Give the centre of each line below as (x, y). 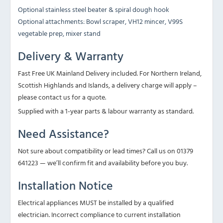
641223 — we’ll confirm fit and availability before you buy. (103, 163)
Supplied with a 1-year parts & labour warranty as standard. (106, 111)
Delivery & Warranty (71, 56)
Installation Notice (65, 185)
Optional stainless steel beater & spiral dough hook (94, 9)
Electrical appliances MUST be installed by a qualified (96, 203)
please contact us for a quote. (62, 97)
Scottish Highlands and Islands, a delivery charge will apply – (108, 85)
